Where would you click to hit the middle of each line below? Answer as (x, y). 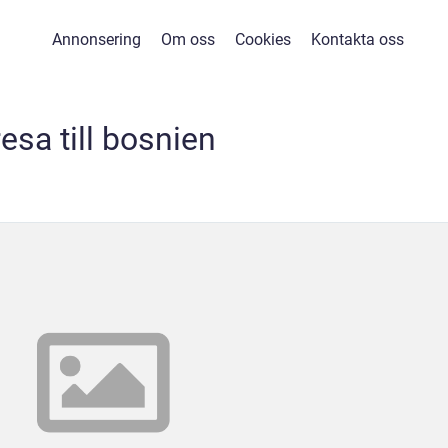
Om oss (187, 39)
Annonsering (96, 39)
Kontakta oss (357, 39)
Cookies (262, 39)
